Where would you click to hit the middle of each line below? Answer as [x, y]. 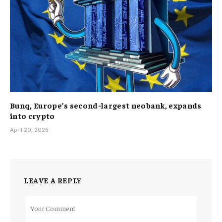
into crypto [32, 116]
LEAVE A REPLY [53, 180]
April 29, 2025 [29, 130]
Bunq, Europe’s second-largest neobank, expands [106, 105]
